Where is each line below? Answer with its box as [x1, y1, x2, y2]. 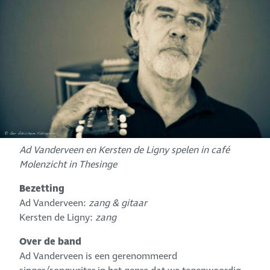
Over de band [19, 235, 82, 249]
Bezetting [19, 182, 65, 196]
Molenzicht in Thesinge [19, 158, 118, 172]
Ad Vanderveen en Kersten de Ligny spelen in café [19, 143, 230, 157]
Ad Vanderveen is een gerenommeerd [19, 250, 178, 263]
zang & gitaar [89, 196, 148, 210]
